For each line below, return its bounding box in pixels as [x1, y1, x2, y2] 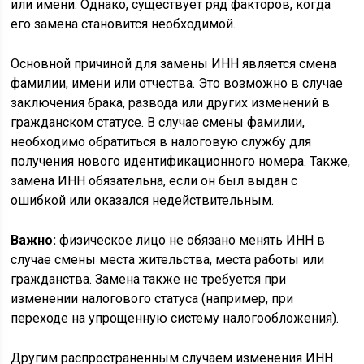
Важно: [11, 232, 57, 248]
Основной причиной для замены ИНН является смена [11, 55, 337, 71]
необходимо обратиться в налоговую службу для [11, 133, 312, 149]
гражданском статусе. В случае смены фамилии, [11, 114, 305, 130]
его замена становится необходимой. [11, 15, 236, 32]
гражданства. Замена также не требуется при [11, 271, 287, 287]
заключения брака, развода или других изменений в [11, 94, 331, 110]
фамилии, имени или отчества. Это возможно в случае [11, 75, 344, 91]
